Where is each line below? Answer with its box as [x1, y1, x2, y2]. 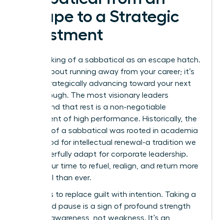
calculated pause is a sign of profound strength [18, 202, 191, 210]
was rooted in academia [108, 126, 198, 135]
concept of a [18, 126, 68, 135]
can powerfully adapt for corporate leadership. [18, 150, 188, 158]
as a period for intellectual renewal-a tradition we [18, 138, 196, 146]
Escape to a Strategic [18, 8, 179, 25]
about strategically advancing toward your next [18, 79, 191, 87]
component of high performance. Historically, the [18, 114, 197, 123]
